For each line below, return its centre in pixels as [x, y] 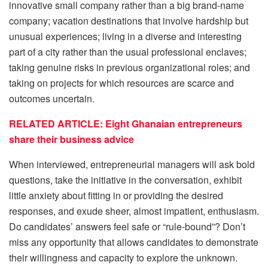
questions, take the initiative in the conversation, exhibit [125, 179]
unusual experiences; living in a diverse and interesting [125, 36]
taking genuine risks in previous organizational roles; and [130, 67]
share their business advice [71, 139]
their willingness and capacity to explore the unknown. [123, 257]
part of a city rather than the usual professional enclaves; [128, 51]
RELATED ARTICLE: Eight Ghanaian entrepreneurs [126, 123]
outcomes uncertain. [52, 98]
